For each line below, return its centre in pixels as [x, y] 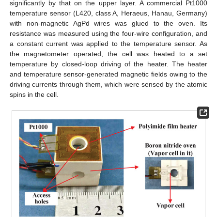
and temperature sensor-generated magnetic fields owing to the [108, 74]
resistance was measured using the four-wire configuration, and [108, 33]
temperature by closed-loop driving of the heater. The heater [108, 64]
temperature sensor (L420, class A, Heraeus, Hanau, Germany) [108, 13]
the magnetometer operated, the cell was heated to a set [108, 54]
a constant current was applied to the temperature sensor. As [108, 43]
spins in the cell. [34, 94]
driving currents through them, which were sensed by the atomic [108, 84]
